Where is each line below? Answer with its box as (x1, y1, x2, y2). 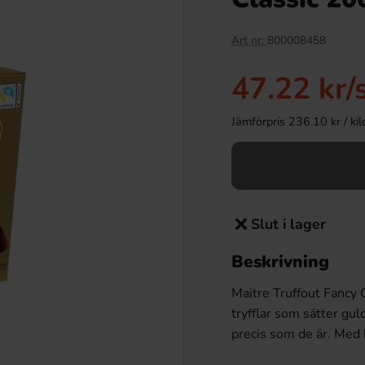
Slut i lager (251, 214, 326, 234)
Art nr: (231, 33, 267, 48)
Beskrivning (231, 250, 329, 273)
